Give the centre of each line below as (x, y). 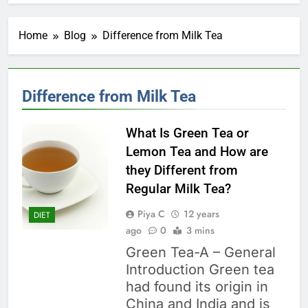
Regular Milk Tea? (178, 189)
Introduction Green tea (200, 270)
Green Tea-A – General (200, 253)
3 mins (200, 231)
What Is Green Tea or (187, 133)
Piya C (151, 214)
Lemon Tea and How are (197, 152)
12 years (201, 214)
